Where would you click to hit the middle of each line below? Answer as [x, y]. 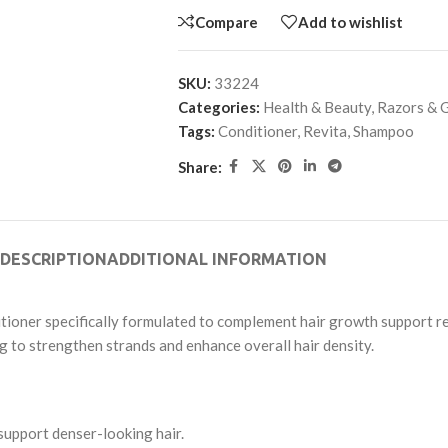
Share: [199, 166]
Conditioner [257, 131]
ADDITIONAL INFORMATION [216, 259]
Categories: [218, 107]
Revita [324, 131]
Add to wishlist [350, 21]
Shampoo [383, 131]
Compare [226, 21]
